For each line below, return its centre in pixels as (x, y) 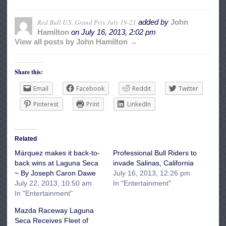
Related (26, 139)
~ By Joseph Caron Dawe (55, 173)
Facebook (90, 89)
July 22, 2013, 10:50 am (53, 183)
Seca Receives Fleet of (51, 221)
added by (153, 22)
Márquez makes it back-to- (57, 153)
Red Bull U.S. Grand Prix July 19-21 (87, 22)
